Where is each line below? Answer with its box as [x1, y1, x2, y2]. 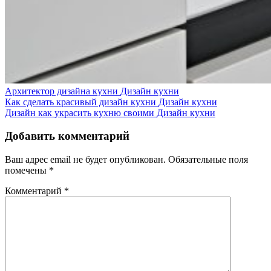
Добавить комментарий [5, 129, 129, 143]
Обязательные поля [168, 154, 248, 165]
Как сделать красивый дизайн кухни [5, 96, 156, 107]
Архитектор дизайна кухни [5, 85, 118, 96]
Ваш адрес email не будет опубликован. [5, 154, 166, 165]
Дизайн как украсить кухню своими [5, 107, 154, 118]
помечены [5, 165, 49, 176]
